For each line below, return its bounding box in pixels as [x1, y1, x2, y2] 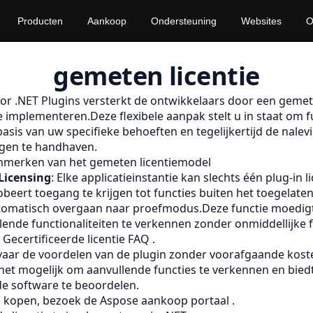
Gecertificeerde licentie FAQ [3, 231, 152, 247]
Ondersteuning [150, 15, 217, 27]
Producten [17, 15, 63, 27]
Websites [240, 15, 282, 27]
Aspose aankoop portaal [100, 293, 232, 308]
